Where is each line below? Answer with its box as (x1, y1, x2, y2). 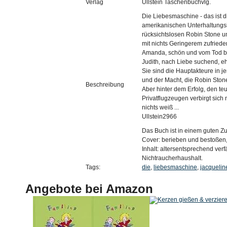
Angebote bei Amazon (25, 182, 153, 196)
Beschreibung (86, 81, 124, 88)
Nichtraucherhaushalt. (142, 155, 203, 162)
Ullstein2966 (142, 113, 177, 120)
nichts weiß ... (142, 104, 179, 111)
